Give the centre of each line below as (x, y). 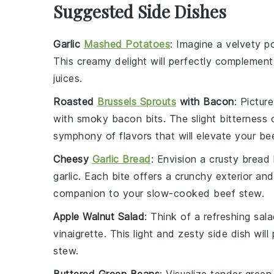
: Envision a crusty (196, 159)
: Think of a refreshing (199, 217)
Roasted (75, 102)
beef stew (238, 193)
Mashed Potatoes (127, 44)
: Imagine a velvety (217, 44)
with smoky (83, 119)
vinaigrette (79, 234)
